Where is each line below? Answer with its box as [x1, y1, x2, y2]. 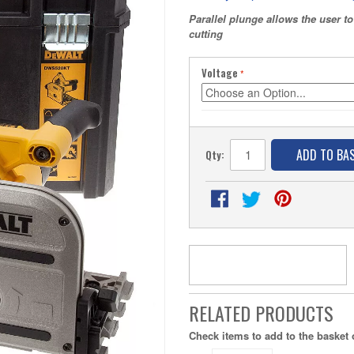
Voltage [201, 64, 238, 81]
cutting [189, 26, 223, 41]
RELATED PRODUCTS [189, 298, 333, 327]
